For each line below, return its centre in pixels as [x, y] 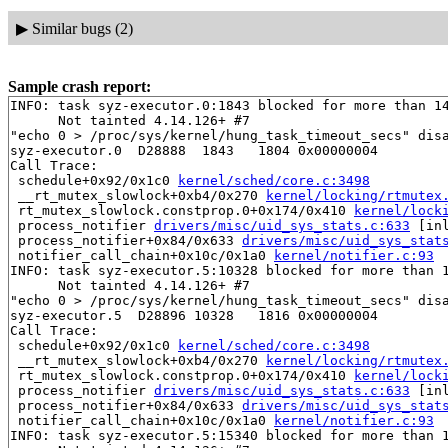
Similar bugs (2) [82, 28]
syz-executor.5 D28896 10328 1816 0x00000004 [194, 316]
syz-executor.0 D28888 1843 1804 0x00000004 [194, 151]
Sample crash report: [79, 87]
